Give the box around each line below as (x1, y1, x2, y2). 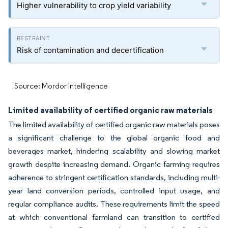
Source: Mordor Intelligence (14, 81, 108, 91)
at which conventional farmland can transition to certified (8, 212, 220, 222)
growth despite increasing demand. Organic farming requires (8, 159, 220, 169)
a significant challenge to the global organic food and (8, 133, 220, 142)
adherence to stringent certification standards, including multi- (8, 173, 220, 182)
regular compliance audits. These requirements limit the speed (8, 199, 220, 209)
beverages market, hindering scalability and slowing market (8, 146, 220, 156)
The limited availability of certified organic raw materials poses (8, 120, 220, 129)
